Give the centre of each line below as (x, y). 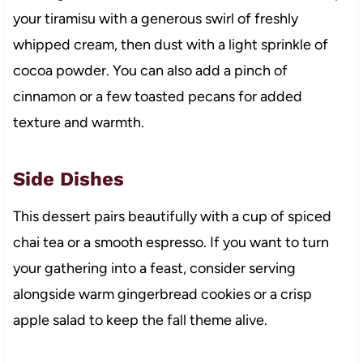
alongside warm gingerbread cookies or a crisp (162, 295)
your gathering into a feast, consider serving (154, 269)
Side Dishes (68, 179)
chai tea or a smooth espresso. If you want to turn (171, 243)
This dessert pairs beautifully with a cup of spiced (172, 217)
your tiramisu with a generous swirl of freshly (155, 19)
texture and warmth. (78, 123)
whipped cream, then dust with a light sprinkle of (170, 45)
